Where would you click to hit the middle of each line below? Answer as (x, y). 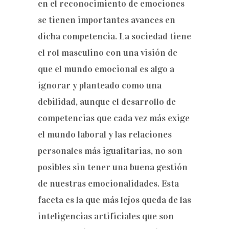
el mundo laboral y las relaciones (105, 134)
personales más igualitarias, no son (110, 151)
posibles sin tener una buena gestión (113, 167)
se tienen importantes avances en (107, 20)
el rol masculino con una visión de (108, 53)
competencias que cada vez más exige (114, 118)
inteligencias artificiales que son (106, 216)
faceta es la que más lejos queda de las (114, 200)
